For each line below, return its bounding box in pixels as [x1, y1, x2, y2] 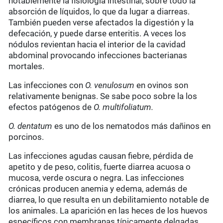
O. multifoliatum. [94, 102, 154, 112]
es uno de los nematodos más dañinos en [54, 121, 211, 131]
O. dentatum [8, 121, 55, 131]
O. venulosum [85, 80, 135, 91]
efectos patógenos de [8, 102, 94, 112]
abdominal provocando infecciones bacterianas [8, 50, 188, 61]
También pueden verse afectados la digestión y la [8, 17, 194, 28]
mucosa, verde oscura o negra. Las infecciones [8, 173, 185, 183]
